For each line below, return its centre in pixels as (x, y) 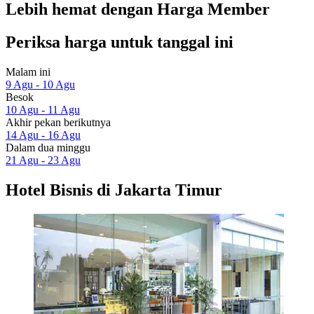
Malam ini (28, 71)
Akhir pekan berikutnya (58, 122)
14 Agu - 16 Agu (43, 135)
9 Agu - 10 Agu (40, 84)
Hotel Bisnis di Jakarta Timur (114, 190)
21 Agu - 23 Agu (43, 160)
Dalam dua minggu (48, 147)
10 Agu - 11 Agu (43, 109)
